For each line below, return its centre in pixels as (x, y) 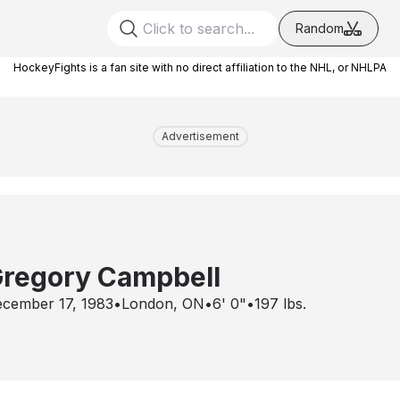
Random (320, 28)
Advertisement (200, 136)
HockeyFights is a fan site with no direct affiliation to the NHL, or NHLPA (200, 67)
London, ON (163, 304)
